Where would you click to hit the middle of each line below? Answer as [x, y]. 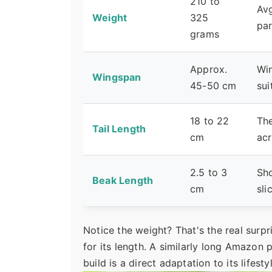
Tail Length [119, 129]
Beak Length [123, 181]
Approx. [209, 70]
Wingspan [117, 77]
